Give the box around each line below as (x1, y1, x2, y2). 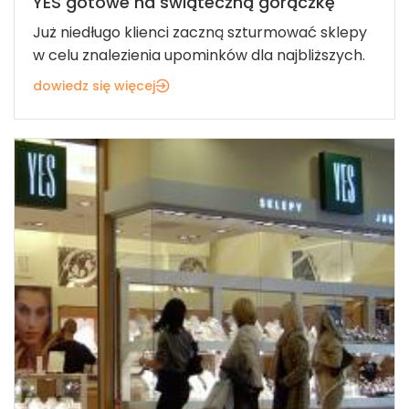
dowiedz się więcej (33, 76, 155, 95)
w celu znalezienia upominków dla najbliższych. (33, 44, 365, 66)
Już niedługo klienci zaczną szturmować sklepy (33, 21, 367, 43)
